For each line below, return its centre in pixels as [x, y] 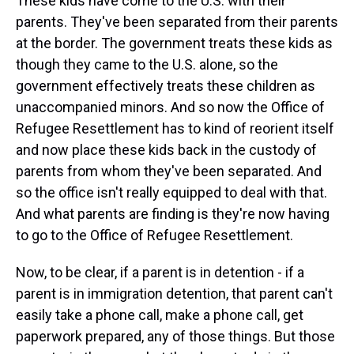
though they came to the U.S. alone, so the [147, 64]
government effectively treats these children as [166, 86]
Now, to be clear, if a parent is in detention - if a [160, 272]
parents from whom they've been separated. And [169, 171]
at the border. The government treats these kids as [174, 43]
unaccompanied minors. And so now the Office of [170, 107]
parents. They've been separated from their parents [177, 22]
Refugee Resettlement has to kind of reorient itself [175, 128]
